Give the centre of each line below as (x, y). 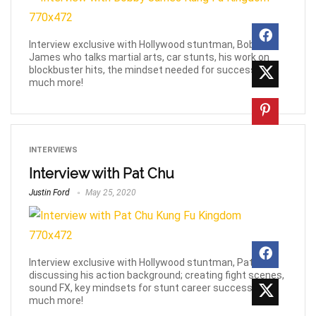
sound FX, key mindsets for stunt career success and (150, 288)
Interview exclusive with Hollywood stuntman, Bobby (147, 45)
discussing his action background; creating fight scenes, (157, 275)
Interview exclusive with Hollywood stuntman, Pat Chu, (152, 263)
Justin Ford (49, 193)
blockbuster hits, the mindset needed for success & (147, 70)
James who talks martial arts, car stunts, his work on (149, 57)
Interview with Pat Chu (102, 174)
